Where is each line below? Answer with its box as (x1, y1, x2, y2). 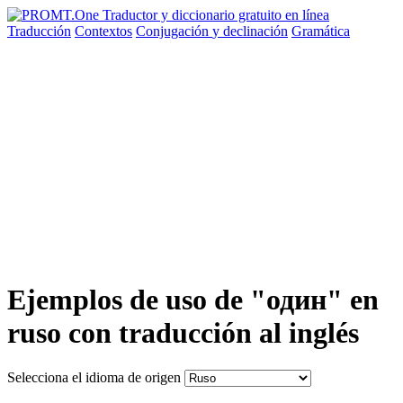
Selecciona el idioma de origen (7, 369, 181, 385)
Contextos (75, 23, 132, 39)
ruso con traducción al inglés (7, 317, 359, 350)
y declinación (212, 23, 288, 39)
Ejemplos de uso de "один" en (7, 283, 379, 317)
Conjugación (136, 23, 212, 39)
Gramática (291, 23, 350, 39)
